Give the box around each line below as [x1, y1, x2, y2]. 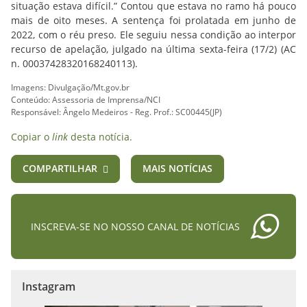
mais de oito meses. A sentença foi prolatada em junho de [11, 14, 296, 27]
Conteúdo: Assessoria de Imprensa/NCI [11, 94, 160, 106]
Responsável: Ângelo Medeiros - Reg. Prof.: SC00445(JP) [11, 106, 222, 118]
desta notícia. [68, 130, 132, 143]
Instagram [22, 279, 75, 295]
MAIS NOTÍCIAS [143, 162, 212, 175]
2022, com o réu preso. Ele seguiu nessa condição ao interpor [11, 28, 296, 41]
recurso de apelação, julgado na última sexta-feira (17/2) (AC [11, 42, 296, 56]
